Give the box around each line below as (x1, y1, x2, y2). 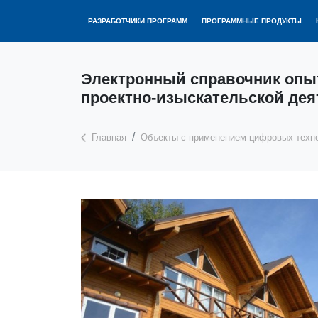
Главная (91, 132, 126, 143)
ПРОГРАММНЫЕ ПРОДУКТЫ (202, 17, 302, 25)
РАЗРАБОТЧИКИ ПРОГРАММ (88, 17, 187, 25)
